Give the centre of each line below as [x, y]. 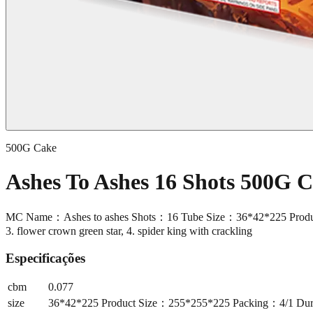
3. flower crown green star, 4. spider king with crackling [129, 231]
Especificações [45, 258]
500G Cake [31, 148]
